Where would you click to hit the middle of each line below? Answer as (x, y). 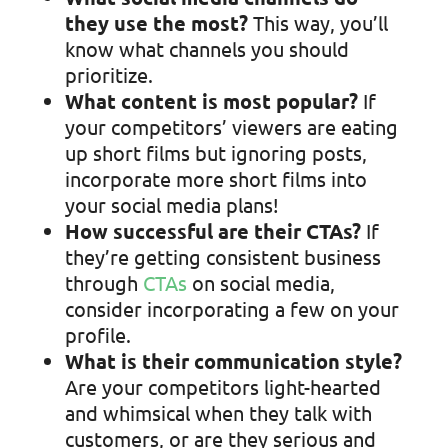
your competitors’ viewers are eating (231, 127)
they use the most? (156, 23)
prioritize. (108, 75)
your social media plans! (171, 205)
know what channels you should (206, 49)
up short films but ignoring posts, (215, 153)
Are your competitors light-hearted (222, 387)
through (103, 283)
